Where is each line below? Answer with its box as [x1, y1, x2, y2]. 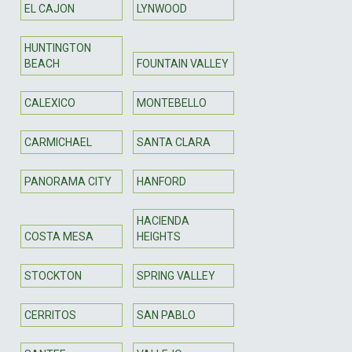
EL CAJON [24, 2, 75, 15]
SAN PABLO [136, 308, 196, 321]
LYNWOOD [136, 2, 187, 15]
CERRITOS [24, 308, 76, 321]
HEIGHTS [136, 229, 181, 243]
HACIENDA [136, 214, 189, 227]
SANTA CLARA [136, 135, 211, 148]
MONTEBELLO [136, 96, 207, 109]
